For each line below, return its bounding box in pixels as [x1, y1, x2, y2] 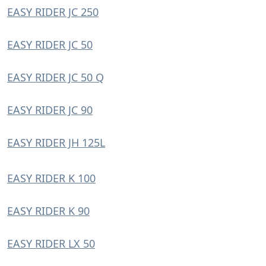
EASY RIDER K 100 [7, 171, 96, 185]
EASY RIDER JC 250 [7, 5, 99, 19]
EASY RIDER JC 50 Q [7, 70, 104, 84]
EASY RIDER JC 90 [7, 103, 93, 117]
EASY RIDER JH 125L [7, 135, 105, 150]
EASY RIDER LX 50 [7, 236, 95, 251]
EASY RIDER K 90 [7, 204, 90, 218]
